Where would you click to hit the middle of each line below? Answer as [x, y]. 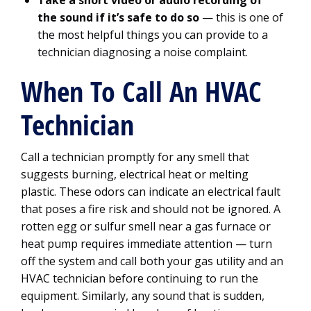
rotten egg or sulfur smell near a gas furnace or [146, 226]
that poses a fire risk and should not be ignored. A [151, 209]
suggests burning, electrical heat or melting [135, 174]
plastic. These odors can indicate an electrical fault [151, 192]
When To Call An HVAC [141, 92]
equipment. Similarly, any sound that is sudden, [143, 296]
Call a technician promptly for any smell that [135, 157]
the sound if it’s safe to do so [118, 17]
